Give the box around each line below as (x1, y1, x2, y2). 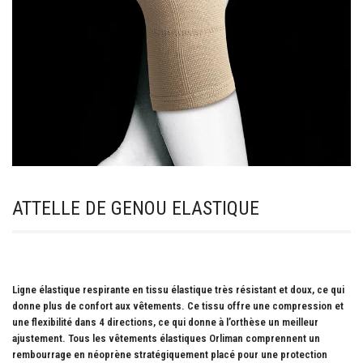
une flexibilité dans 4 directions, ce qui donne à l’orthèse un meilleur (12, 316, 318, 329)
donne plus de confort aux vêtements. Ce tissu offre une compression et (12, 300, 344, 313)
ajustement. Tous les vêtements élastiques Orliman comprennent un (12, 332, 320, 345)
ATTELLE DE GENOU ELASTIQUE (12, 197, 259, 220)
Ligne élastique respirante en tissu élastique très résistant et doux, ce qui (12, 284, 344, 297)
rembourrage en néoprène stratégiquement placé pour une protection (12, 348, 327, 361)
